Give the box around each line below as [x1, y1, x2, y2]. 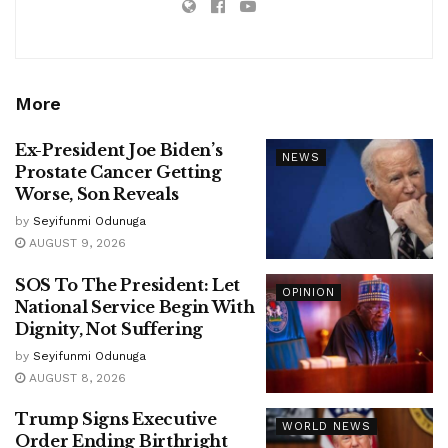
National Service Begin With [15, 296, 255, 317]
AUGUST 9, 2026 [25, 236, 126, 251]
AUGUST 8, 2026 [25, 370, 126, 385]
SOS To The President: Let [15, 274, 240, 295]
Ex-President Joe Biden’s [15, 140, 223, 161]
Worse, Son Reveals [15, 184, 179, 205]
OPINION [281, 285, 335, 299]
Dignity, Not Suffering [15, 318, 203, 339]
